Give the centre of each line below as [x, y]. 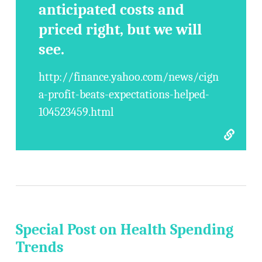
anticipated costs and [112, 10]
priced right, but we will [120, 30]
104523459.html [76, 112]
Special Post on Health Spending [124, 230]
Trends [39, 247]
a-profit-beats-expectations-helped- [124, 94]
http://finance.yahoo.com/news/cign [129, 77]
